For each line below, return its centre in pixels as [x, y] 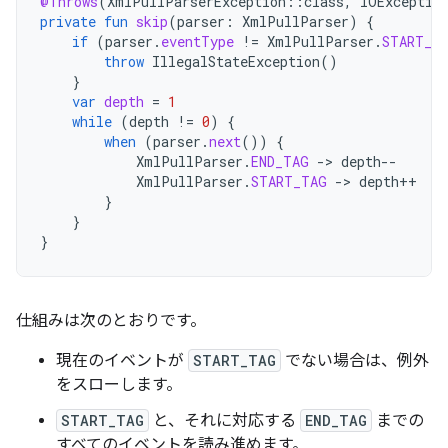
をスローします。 [119, 385]
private [68, 21]
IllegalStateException [236, 61]
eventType [197, 41]
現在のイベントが [122, 361]
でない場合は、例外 [355, 361]
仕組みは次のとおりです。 [111, 321]
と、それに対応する [224, 421]
